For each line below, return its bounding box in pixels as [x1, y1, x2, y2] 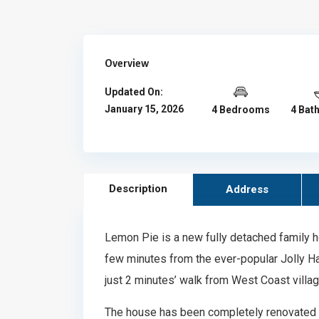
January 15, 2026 [105, 103, 184, 115]
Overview [105, 58, 149, 69]
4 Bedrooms [211, 104, 271, 115]
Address [225, 183, 268, 196]
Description [108, 182, 167, 195]
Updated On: [105, 86, 163, 98]
